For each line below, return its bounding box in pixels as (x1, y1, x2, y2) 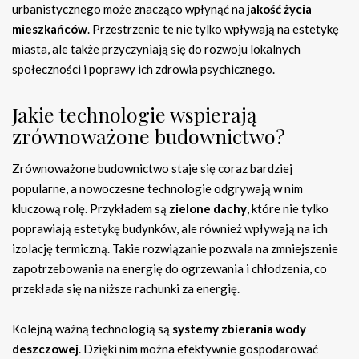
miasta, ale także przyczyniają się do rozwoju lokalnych (12, 42, 301, 57)
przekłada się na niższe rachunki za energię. (12, 281, 240, 296)
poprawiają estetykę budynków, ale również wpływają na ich (12, 221, 328, 236)
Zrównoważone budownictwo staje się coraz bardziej (12, 161, 292, 176)
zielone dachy (169, 201, 247, 216)
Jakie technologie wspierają (12, 101, 256, 128)
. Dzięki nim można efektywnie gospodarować (79, 341, 318, 357)
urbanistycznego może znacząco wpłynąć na (12, 2, 247, 17)
